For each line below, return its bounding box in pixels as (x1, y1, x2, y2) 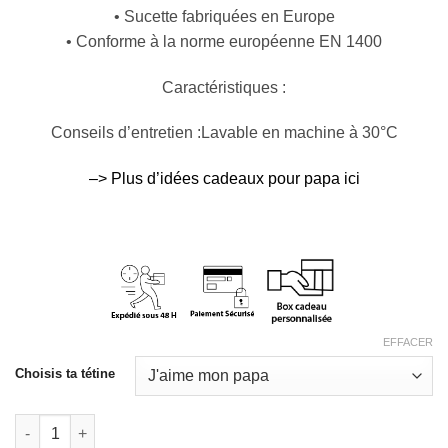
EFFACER (383, 335, 433, 348)
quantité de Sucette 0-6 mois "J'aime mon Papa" (14, 415, 343, 432)
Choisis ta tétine (15, 365, 115, 381)
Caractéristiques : (162, 78, 286, 96)
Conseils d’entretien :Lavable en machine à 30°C (50, 124, 398, 142)
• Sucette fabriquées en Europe (113, 7, 335, 25)
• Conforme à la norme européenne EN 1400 (66, 32, 382, 50)
